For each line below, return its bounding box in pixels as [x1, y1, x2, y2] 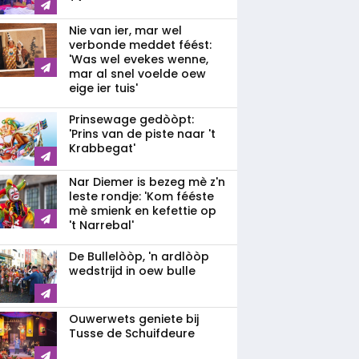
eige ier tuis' [69, 80, 138, 96]
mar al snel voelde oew [69, 66, 206, 82]
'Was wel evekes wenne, [69, 51, 208, 67]
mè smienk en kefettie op [69, 203, 216, 219]
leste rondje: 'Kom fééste [69, 188, 214, 204]
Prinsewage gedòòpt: [69, 111, 194, 127]
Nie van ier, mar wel [69, 22, 182, 38]
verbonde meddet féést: [69, 37, 212, 53]
